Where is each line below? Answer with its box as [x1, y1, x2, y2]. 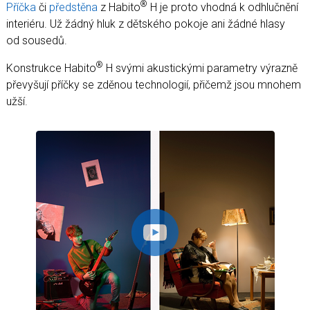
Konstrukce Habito [6, 61, 96, 75]
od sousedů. [6, 33, 67, 47]
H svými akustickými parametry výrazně [103, 61, 298, 75]
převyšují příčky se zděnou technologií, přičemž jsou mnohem [6, 77, 301, 91]
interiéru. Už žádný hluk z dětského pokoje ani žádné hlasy [6, 17, 285, 30]
